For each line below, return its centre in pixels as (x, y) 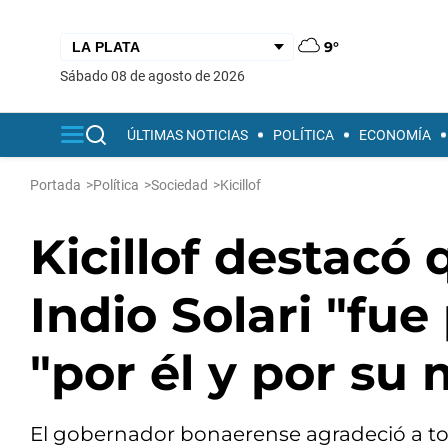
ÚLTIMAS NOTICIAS (187, 135)
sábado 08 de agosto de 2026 (156, 75)
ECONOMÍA (395, 135)
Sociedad (179, 185)
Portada (55, 185)
